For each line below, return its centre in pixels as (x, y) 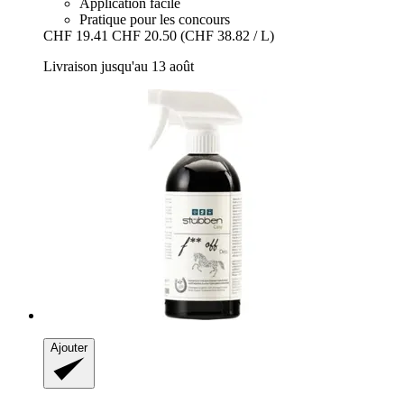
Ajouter (69, 347)
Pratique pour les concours (155, 19)
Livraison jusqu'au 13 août (119, 66)
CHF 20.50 (144, 35)
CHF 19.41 (76, 35)
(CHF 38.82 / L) (227, 35)
